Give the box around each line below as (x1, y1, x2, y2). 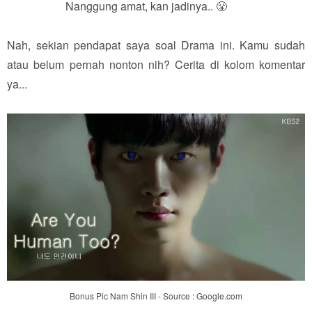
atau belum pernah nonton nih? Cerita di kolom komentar (7, 56, 305, 72)
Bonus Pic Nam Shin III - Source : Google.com (70, 289, 242, 302)
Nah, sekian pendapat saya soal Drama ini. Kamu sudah (7, 36, 305, 53)
